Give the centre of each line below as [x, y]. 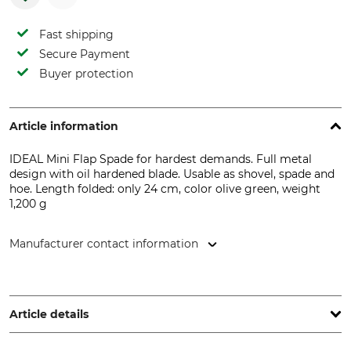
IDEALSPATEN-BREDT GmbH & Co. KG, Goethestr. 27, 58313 [171, 279]
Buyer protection [86, 74]
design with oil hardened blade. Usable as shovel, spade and [172, 174]
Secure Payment [85, 54]
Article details [49, 314]
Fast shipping [76, 34]
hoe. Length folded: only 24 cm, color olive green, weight [165, 189]
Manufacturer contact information [104, 244]
